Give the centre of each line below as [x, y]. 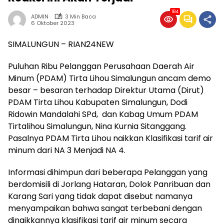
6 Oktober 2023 [53, 23]
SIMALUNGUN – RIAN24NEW [61, 44]
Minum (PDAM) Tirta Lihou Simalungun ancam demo [109, 78]
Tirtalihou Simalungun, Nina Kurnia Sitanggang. [97, 126]
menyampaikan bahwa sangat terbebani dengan [105, 208]
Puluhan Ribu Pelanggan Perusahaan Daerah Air [101, 66]
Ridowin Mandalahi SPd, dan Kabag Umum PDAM [103, 114]
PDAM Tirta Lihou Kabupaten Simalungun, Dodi [98, 102]
